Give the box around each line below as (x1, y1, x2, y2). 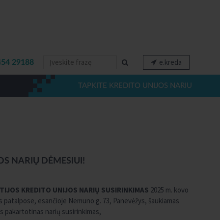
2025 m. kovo (149, 185, 189, 194)
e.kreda (159, 57, 182, 67)
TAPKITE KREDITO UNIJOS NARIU (78, 82, 192, 89)
